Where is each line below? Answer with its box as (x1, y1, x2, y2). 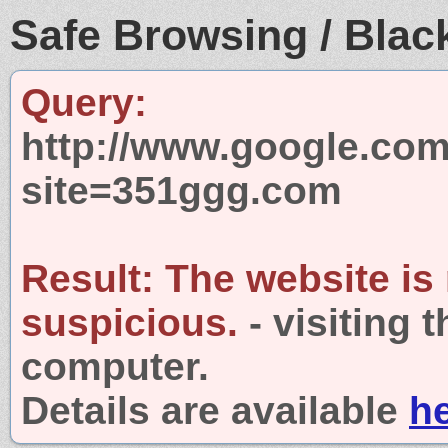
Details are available (21, 388, 409, 432)
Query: (21, 80, 147, 124)
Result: (21, 256, 154, 300)
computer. (21, 344, 209, 388)
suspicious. (21, 300, 238, 344)
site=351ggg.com (21, 168, 342, 212)
